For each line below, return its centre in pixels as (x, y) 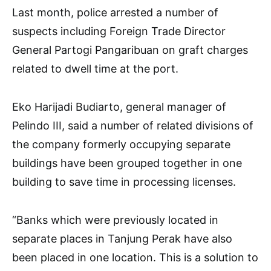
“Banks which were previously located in (115, 220)
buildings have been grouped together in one (127, 163)
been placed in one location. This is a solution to (135, 258)
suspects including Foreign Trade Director (119, 31)
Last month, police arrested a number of (115, 13)
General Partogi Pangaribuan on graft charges (130, 50)
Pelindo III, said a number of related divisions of (133, 126)
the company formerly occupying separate (121, 145)
